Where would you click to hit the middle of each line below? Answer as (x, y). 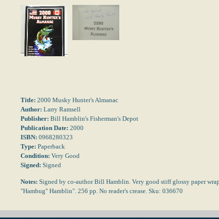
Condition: (35, 156)
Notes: (29, 182)
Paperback (51, 146)
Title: (28, 100)
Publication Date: (44, 128)
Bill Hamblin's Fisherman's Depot (94, 119)
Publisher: (35, 119)
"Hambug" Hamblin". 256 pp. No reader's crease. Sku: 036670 (102, 191)
